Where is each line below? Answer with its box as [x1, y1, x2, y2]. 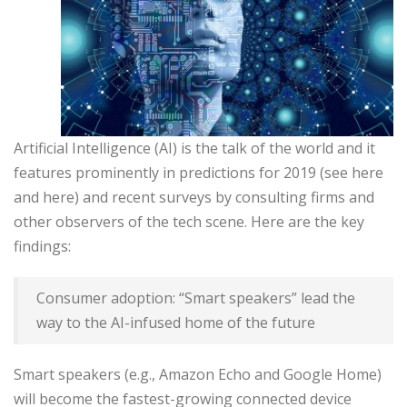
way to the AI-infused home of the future [36, 313, 315, 333]
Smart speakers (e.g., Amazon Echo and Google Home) [14, 364, 382, 384]
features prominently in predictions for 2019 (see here [14, 163, 383, 183]
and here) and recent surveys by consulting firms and [14, 187, 374, 207]
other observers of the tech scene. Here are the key [14, 212, 364, 232]
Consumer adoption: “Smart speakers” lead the [36, 288, 355, 308]
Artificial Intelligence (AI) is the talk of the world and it [14, 138, 375, 158]
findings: [14, 236, 71, 256]
